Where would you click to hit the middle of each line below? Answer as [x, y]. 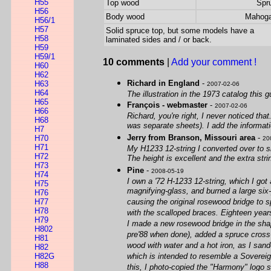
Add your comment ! [214, 62]
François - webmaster [167, 105]
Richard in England [163, 83]
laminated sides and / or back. [159, 40]
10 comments [134, 62]
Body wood [125, 17]
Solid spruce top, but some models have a [180, 31]
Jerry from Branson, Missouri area [191, 138]
